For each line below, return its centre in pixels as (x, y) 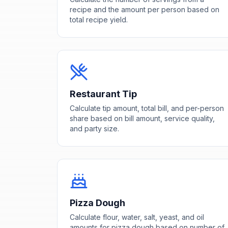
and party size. (94, 128)
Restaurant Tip (103, 94)
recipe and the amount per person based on (145, 9)
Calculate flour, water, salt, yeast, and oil (137, 217)
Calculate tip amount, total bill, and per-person (147, 108)
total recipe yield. (99, 19)
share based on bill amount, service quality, (142, 118)
